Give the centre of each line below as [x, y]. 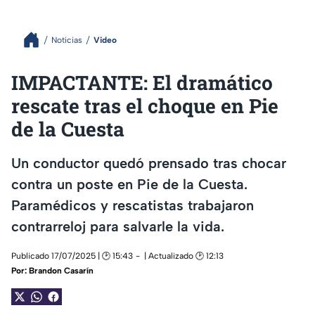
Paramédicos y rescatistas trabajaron [133, 205]
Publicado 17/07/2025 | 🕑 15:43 [72, 256]
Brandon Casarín [61, 271]
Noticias [67, 40]
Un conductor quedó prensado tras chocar [149, 163]
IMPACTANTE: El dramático [142, 83]
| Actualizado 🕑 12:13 [184, 256]
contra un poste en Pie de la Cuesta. [129, 184]
